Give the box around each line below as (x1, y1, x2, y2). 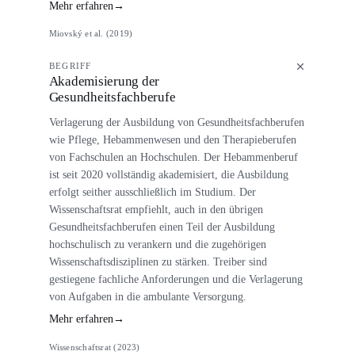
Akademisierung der (48, 73, 160, 89)
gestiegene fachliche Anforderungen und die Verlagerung (48, 272, 303, 285)
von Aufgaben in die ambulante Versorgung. (48, 289, 246, 303)
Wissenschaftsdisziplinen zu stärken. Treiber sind (48, 254, 267, 268)
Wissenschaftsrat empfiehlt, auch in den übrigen (48, 202, 263, 216)
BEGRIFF (48, 61, 92, 71)
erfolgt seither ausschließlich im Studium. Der (48, 185, 256, 198)
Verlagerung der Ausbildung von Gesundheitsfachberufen (48, 115, 304, 128)
